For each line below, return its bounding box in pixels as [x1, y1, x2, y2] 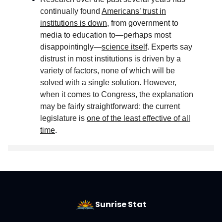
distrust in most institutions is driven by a [40, 54, 181, 63]
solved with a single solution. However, [40, 78, 176, 87]
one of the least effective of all [87, 113, 190, 122]
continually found [40, 6, 102, 15]
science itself [102, 42, 147, 51]
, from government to [107, 18, 178, 27]
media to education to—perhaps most [40, 30, 171, 39]
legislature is [40, 113, 87, 122]
